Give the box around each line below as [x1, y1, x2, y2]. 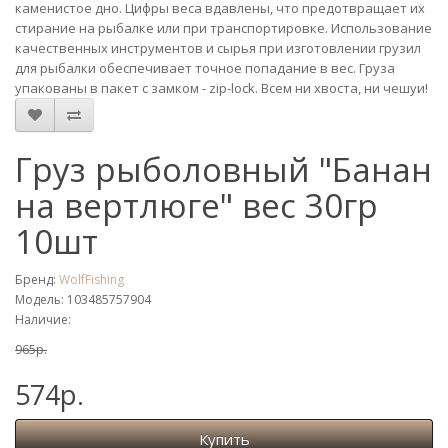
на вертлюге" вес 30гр [15, 183, 378, 229]
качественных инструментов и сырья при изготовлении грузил [15, 39, 421, 58]
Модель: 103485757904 [15, 291, 151, 309]
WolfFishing [59, 271, 124, 289]
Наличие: [15, 311, 71, 329]
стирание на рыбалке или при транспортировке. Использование [15, 19, 432, 38]
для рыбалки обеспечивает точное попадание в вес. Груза [15, 59, 395, 78]
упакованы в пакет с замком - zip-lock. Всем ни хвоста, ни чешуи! [15, 79, 428, 98]
